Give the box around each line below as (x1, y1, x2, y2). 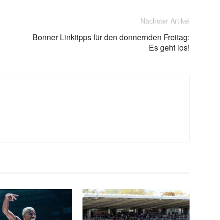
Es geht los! (149, 42, 190, 53)
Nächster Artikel (140, 16, 190, 26)
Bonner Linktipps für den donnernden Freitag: (32, 31, 190, 43)
